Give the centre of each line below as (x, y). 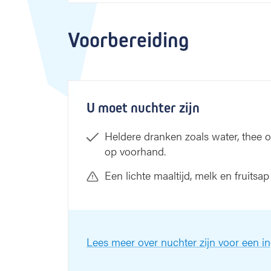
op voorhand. (135, 151)
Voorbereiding (129, 40)
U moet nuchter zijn (143, 108)
